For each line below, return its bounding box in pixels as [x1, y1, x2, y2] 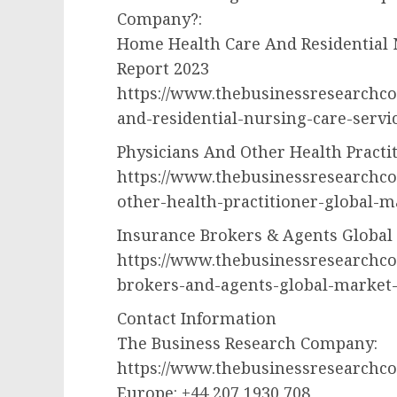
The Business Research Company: [117, 332, 378, 354]
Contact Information [117, 307, 276, 330]
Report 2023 [117, 58, 209, 80]
